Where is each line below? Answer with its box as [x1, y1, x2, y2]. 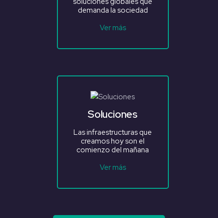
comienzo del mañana [76, 145, 149, 155]
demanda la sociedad [77, 5, 148, 16]
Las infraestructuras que [73, 127, 152, 138]
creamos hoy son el [81, 136, 145, 146]
